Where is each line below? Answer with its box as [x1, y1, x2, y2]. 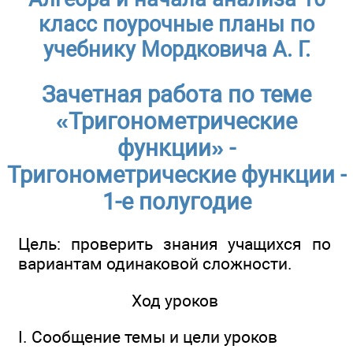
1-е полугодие [102, 188, 251, 216]
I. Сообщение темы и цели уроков [18, 327, 277, 347]
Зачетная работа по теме [42, 81, 311, 109]
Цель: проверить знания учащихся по [18, 234, 331, 255]
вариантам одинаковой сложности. [18, 254, 292, 274]
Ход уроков [131, 290, 218, 310]
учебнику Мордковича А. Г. [43, 36, 310, 62]
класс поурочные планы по [39, 11, 314, 37]
